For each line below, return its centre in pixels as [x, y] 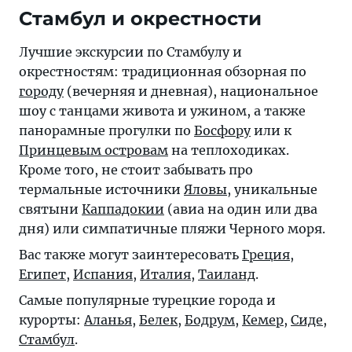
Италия [165, 275]
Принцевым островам [93, 150]
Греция [266, 255]
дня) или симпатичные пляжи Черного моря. [172, 229]
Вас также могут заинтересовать [130, 255]
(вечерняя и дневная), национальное [191, 92]
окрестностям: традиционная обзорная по [163, 72]
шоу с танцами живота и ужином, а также [162, 111]
